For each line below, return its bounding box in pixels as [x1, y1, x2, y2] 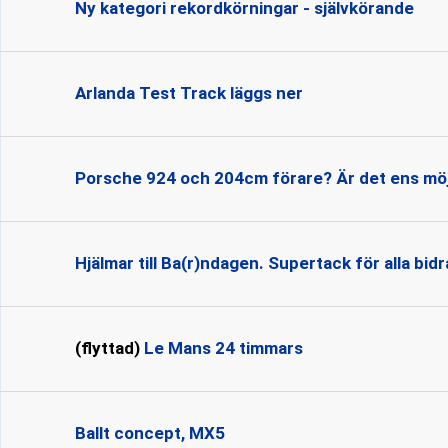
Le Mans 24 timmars [144, 338, 303, 358]
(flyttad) [75, 338, 140, 358]
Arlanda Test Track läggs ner [75, 83, 303, 103]
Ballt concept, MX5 [75, 423, 225, 443]
